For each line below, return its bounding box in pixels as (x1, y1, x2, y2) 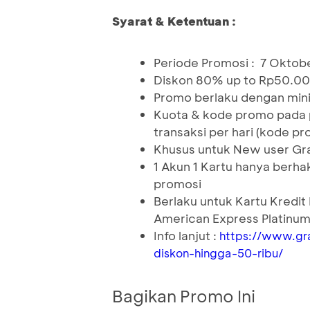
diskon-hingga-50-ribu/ (154, 246, 283, 261)
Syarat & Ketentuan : (112, 13, 236, 29)
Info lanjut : (154, 228, 219, 244)
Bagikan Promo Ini (112, 285, 255, 307)
